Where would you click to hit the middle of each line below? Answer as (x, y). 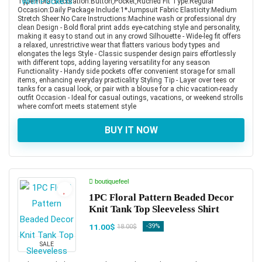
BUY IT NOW (131, 130)
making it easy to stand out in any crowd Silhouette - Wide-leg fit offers (129, 36)
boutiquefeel (111, 181)
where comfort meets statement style (77, 106)
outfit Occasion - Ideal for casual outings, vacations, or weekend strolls (130, 97)
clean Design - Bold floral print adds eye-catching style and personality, (129, 27)
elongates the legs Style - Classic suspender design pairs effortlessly (127, 54)
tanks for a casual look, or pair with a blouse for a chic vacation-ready (127, 89)
